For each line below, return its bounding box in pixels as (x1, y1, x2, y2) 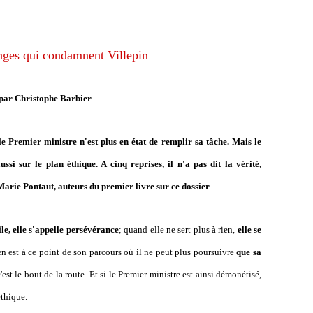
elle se (237, 224, 262, 235)
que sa (236, 247, 262, 257)
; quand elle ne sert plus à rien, (118, 224, 238, 235)
